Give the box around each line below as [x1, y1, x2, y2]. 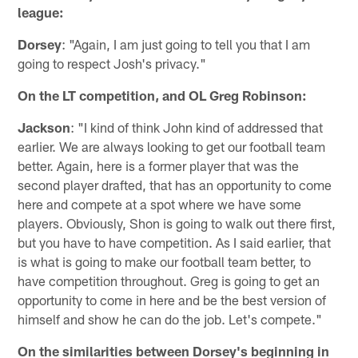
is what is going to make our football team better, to [18, 253, 312, 270]
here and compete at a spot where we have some [18, 196, 302, 213]
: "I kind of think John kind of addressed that [70, 119, 324, 136]
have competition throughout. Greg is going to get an [18, 272, 320, 289]
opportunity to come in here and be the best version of [18, 292, 327, 308]
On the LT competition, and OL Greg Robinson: [18, 87, 308, 104]
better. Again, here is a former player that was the [18, 157, 300, 174]
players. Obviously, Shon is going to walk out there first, [18, 215, 336, 232]
